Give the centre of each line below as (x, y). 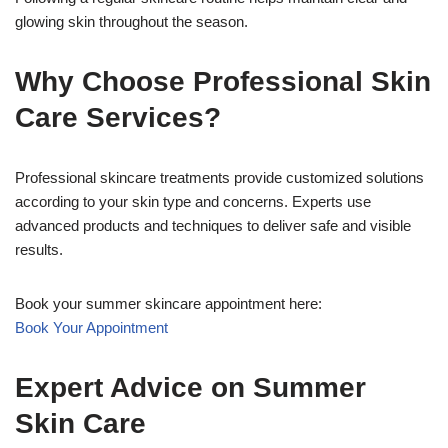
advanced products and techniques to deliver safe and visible (213, 225)
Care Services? (118, 117)
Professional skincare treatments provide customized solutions (219, 177)
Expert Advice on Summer (190, 387)
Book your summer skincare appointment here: (168, 303)
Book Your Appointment (91, 327)
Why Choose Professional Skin (223, 81)
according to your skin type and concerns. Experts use (193, 201)
